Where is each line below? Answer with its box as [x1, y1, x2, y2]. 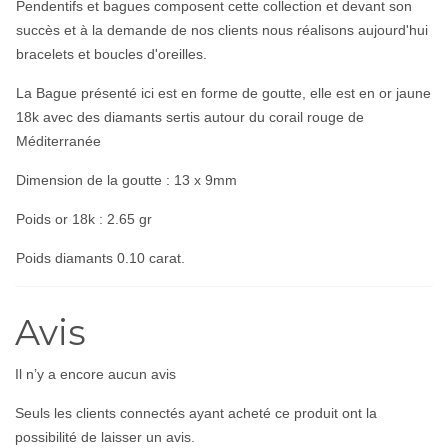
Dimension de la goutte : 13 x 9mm [16, 171, 237, 188]
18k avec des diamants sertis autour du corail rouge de [16, 108, 364, 125]
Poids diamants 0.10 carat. [16, 249, 185, 266]
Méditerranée [16, 132, 101, 149]
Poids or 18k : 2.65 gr [16, 210, 152, 227]
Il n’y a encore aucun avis [15, 365, 176, 382]
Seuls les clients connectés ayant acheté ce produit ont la [15, 404, 377, 421]
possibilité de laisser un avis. [15, 428, 195, 445]
